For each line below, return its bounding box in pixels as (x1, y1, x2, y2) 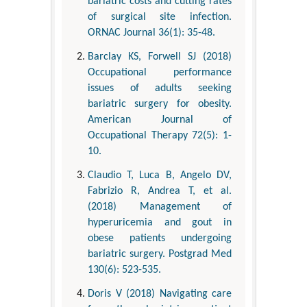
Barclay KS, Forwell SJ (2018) (88, 51, 232, 62)
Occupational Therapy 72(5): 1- (88, 130, 232, 141)
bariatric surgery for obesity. (88, 98, 232, 110)
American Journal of (88, 114, 232, 125)
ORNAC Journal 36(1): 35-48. (88, 27, 215, 38)
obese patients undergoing (88, 232, 232, 244)
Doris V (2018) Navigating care (88, 288, 232, 299)
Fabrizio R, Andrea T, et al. (88, 185, 232, 197)
